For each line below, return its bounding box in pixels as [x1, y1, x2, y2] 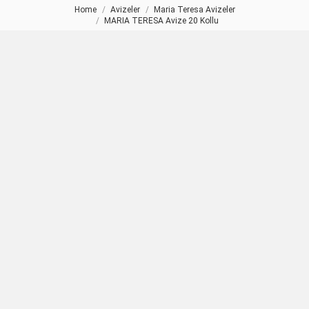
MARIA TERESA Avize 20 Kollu [104, 16, 219, 26]
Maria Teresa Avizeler [153, 5, 235, 14]
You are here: [14, 6, 65, 17]
